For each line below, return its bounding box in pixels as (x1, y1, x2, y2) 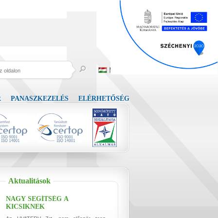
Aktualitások (8, 177, 51, 185)
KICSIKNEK (6, 203, 45, 210)
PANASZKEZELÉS (11, 95, 69, 102)
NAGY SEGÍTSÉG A (6, 195, 69, 202)
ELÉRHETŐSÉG (78, 95, 129, 102)
